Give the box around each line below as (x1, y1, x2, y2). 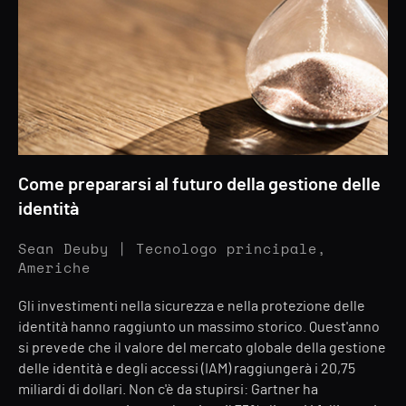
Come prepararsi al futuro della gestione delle (18, 176, 381, 194)
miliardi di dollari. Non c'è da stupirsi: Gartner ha (18, 382, 318, 397)
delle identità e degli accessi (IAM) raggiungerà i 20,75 (18, 362, 355, 376)
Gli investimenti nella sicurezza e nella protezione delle (18, 299, 365, 314)
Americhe (18, 262, 91, 275)
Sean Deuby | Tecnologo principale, (18, 243, 326, 256)
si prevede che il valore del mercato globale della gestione (18, 341, 386, 355)
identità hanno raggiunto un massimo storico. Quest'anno (18, 320, 380, 334)
